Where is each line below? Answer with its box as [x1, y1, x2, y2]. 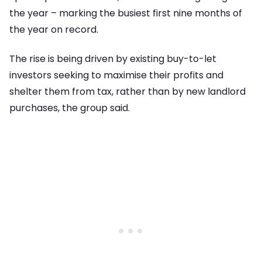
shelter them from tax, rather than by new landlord [9, 85, 246, 99]
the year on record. [9, 22, 98, 36]
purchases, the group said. [9, 101, 130, 115]
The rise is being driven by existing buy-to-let [9, 52, 216, 66]
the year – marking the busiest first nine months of [9, 6, 242, 20]
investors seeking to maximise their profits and [9, 68, 223, 82]
